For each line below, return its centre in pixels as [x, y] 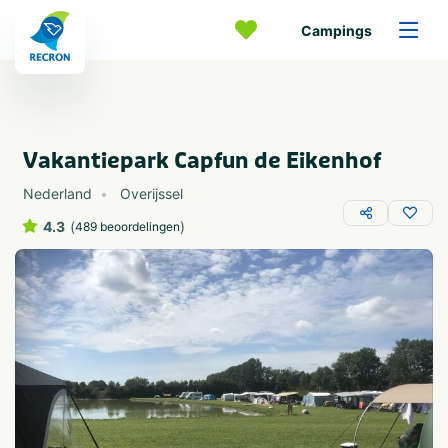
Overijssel [151, 193]
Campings [336, 30]
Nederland [57, 193]
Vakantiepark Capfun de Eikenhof [202, 161]
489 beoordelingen [127, 226]
